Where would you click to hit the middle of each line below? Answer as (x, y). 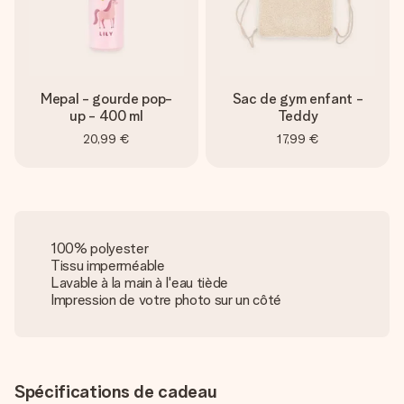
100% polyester (100, 248)
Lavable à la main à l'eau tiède (140, 283)
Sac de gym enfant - (298, 99)
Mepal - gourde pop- (106, 99)
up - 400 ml (106, 116)
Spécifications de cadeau (116, 391)
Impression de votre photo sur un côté (166, 300)
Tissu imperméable (108, 266)
